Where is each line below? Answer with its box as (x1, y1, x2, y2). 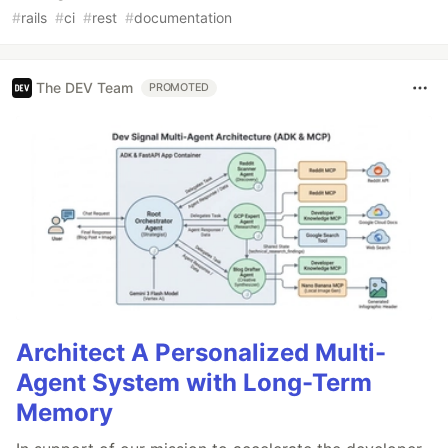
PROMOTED (149, 80, 210, 94)
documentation (134, 8, 232, 26)
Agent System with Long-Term (16, 368, 372, 398)
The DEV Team (36, 79, 133, 97)
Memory (16, 398, 113, 428)
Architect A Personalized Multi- (16, 338, 386, 368)
